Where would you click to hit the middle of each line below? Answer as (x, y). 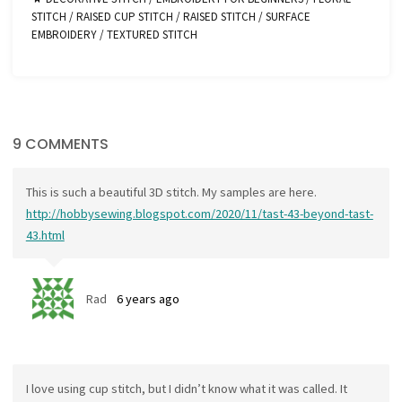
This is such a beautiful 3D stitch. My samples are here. (171, 192)
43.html (45, 235)
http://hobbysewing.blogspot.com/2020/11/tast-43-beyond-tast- (199, 213)
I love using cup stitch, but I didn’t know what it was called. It (186, 388)
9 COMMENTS (61, 144)
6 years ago (149, 299)
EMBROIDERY (65, 34)
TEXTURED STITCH (153, 34)
